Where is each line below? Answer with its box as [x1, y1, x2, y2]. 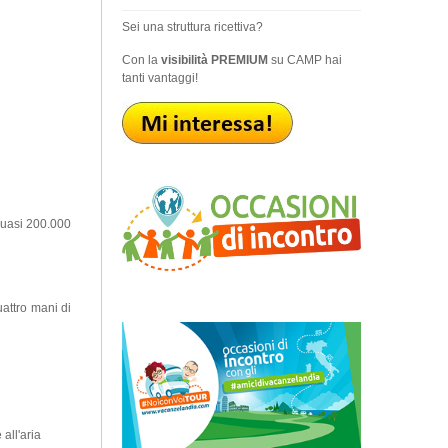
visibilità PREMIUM [160, 52, 268, 67]
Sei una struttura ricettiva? [121, 19, 263, 34]
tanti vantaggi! [121, 70, 198, 85]
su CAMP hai [267, 52, 342, 67]
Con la [121, 52, 161, 67]
